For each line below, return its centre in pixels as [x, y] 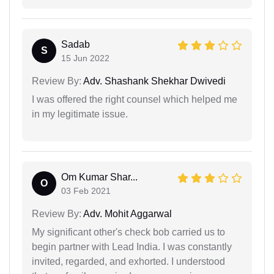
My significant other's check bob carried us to [128, 232]
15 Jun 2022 [85, 58]
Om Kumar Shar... [99, 177]
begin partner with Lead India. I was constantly [132, 246]
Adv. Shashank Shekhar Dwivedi [154, 81]
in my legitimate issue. [80, 114]
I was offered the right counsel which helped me [135, 99]
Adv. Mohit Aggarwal [127, 213]
